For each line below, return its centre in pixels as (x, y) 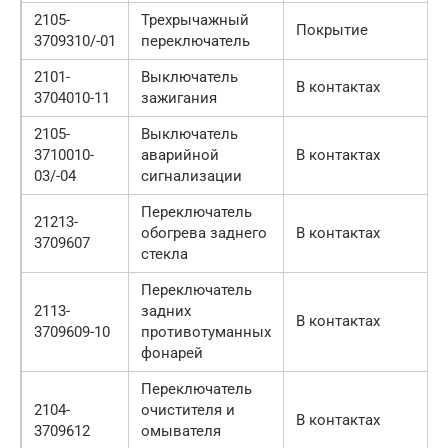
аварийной (180, 155)
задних (166, 311)
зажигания (179, 98)
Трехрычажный (195, 20)
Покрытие (332, 30)
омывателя (181, 431)
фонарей (172, 353)
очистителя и (188, 410)
